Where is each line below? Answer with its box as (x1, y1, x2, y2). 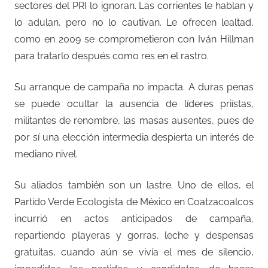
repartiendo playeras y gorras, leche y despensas (14, 229, 254, 241)
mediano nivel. (14, 148, 78, 160)
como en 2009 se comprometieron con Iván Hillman (14, 33, 254, 45)
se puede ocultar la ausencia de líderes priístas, (14, 98, 254, 109)
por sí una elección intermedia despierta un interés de (14, 131, 254, 143)
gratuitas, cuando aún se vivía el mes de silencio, (14, 246, 254, 258)
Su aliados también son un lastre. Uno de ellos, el (14, 179, 254, 191)
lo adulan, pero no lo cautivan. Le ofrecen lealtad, (14, 16, 254, 28)
